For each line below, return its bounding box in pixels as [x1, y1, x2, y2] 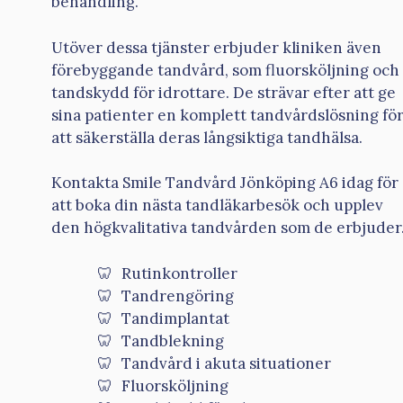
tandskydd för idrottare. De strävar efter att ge [51, 82, 396, 103]
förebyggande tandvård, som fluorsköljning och [51, 59, 399, 80]
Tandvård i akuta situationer [121, 353, 331, 373]
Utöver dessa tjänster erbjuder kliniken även [51, 37, 381, 58]
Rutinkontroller [121, 263, 237, 283]
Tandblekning [121, 330, 224, 351]
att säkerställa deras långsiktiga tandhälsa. [51, 127, 363, 148]
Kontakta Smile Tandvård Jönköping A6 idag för [51, 173, 399, 193]
